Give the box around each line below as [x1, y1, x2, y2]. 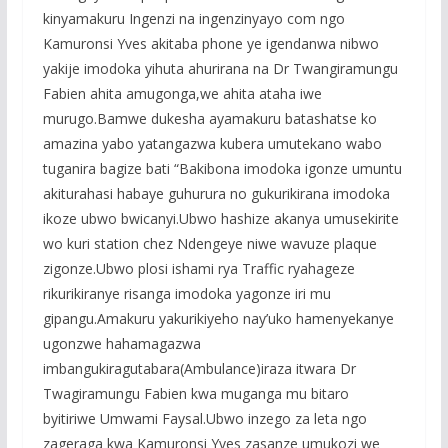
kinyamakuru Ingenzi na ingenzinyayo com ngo [42, 9, 345, 29]
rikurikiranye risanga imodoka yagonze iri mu [42, 284, 331, 304]
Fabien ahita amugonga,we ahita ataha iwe [42, 84, 322, 104]
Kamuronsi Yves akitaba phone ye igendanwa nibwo [42, 34, 379, 54]
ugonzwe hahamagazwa [42, 334, 201, 354]
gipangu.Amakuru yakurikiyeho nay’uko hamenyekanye [42, 309, 394, 329]
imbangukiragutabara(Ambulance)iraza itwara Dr [42, 359, 356, 379]
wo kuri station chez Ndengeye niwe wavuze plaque [42, 234, 377, 254]
